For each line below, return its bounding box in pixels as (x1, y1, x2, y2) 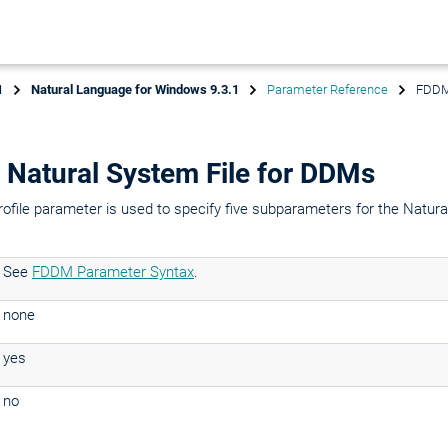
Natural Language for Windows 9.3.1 (31, 82, 239, 97)
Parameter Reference (267, 82, 388, 97)
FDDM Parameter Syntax (32, 263, 194, 281)
